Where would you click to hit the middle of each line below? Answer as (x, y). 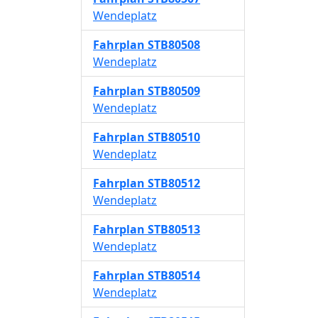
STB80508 (174, 45)
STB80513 (174, 229)
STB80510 (174, 137)
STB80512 (174, 183)
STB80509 (174, 91)
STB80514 (174, 275)
